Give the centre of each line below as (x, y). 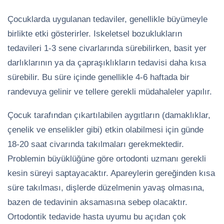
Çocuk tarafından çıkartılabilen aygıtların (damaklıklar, (109, 115)
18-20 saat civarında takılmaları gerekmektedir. (96, 144)
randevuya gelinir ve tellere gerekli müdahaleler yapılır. (110, 91)
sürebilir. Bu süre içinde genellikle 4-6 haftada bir (98, 77)
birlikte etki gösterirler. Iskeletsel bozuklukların (95, 33)
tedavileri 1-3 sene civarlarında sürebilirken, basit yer (107, 48)
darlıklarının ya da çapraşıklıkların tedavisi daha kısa (107, 62)
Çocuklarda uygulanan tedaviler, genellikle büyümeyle (107, 19)
